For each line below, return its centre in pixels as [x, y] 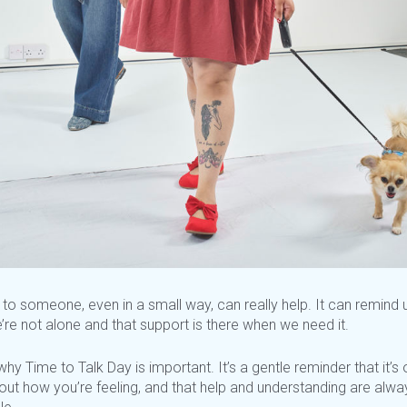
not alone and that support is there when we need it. [183, 325]
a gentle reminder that [309, 368]
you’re [73, 388]
